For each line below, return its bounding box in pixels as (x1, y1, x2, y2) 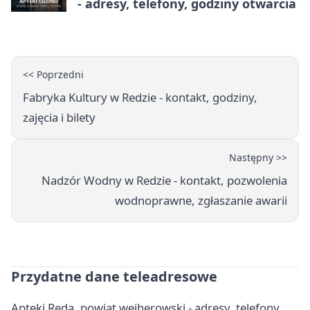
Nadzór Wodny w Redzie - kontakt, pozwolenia (42, 172, 287, 189)
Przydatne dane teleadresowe (11, 267, 217, 286)
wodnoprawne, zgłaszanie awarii (115, 192, 287, 209)
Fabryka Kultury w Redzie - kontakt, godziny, (23, 89, 257, 106)
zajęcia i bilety (23, 109, 95, 126)
